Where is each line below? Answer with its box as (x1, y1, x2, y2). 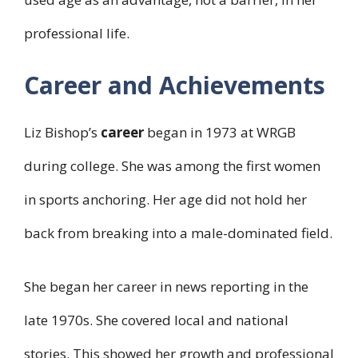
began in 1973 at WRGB (144, 122, 296, 141)
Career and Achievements (24, 68, 325, 101)
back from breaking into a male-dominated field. (24, 223, 332, 242)
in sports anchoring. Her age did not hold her (24, 189, 307, 209)
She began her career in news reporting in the (24, 277, 308, 296)
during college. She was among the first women (24, 156, 320, 175)
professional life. (24, 24, 129, 43)
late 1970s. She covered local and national (24, 311, 288, 330)
